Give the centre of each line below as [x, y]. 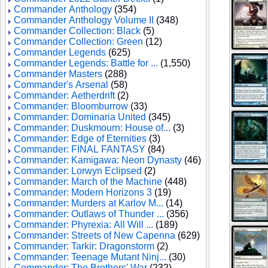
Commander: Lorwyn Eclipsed [78, 171]
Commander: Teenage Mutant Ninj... [90, 257]
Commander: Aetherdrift [64, 95]
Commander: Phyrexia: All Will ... [83, 225]
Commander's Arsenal [61, 85]
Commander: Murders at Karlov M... [89, 203]
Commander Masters [58, 74]
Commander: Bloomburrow [71, 106]
